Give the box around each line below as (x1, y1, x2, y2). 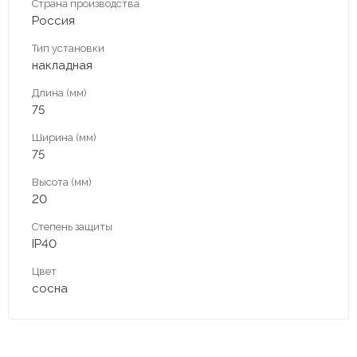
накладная (32, 57, 92, 73)
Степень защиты (32, 220, 112, 233)
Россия (32, 13, 75, 28)
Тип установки (32, 41, 104, 54)
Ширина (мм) (32, 131, 96, 143)
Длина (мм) (32, 86, 87, 99)
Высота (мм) (32, 175, 92, 188)
